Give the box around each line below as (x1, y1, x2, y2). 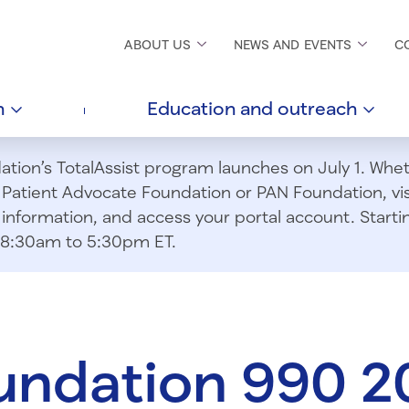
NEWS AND (234, 37, 304, 53)
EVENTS (303, 37, 355, 53)
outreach (278, 97, 362, 120)
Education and (147, 97, 278, 120)
